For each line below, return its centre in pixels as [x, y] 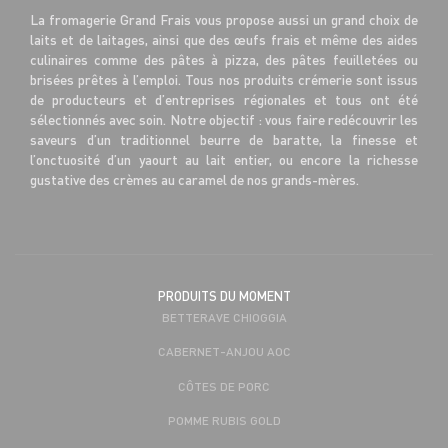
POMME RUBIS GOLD [224, 419]
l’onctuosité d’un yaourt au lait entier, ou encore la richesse [224, 159]
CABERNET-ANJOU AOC [224, 351]
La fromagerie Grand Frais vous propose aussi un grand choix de [224, 19]
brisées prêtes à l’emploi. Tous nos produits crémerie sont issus [224, 79]
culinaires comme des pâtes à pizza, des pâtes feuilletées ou [224, 59]
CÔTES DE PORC [224, 385]
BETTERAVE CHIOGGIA [224, 316]
